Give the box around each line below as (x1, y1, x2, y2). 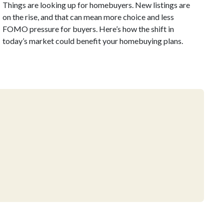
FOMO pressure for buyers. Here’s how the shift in (2, 24, 174, 33)
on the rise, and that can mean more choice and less (2, 12, 174, 21)
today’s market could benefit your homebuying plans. (2, 36, 183, 45)
